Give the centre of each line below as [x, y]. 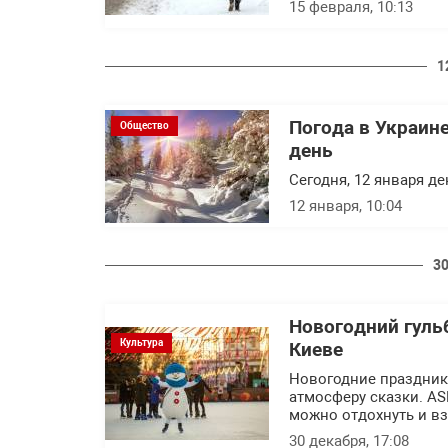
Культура [141, 342]
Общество [144, 125]
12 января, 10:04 [345, 206]
